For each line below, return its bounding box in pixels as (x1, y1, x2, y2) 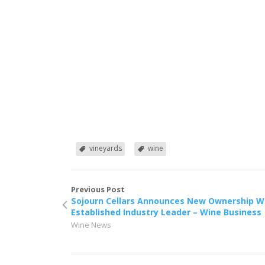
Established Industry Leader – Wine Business (71, 206, 262, 218)
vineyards (89, 143, 122, 153)
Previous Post (71, 183, 125, 195)
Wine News (71, 219, 112, 230)
